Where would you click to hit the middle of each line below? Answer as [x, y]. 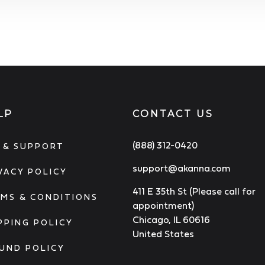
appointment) [163, 206]
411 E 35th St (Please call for [194, 191]
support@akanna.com [182, 168]
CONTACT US [173, 114]
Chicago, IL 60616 [171, 220]
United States [163, 234]
